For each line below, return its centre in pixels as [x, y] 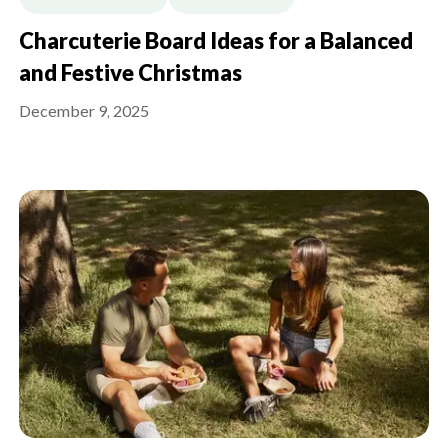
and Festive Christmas [130, 74]
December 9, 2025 [84, 112]
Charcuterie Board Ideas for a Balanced [216, 42]
